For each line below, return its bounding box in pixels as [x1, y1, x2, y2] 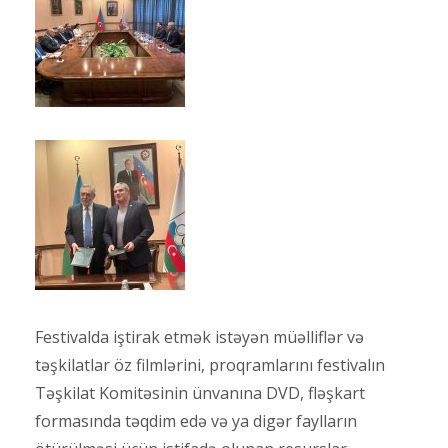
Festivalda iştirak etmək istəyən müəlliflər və [35, 326, 364, 349]
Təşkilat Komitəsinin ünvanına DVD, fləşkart [35, 382, 365, 405]
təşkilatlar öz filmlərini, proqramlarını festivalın [35, 354, 385, 377]
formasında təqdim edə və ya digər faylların [35, 410, 357, 433]
